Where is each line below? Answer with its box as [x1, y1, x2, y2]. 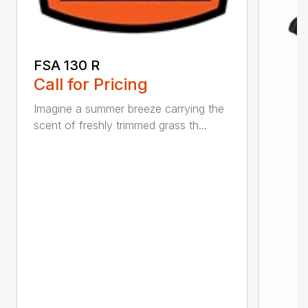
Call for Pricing [34, 74, 148, 94]
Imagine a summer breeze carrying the [34, 101, 224, 115]
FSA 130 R [34, 56, 100, 74]
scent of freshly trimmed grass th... [34, 118, 207, 132]
